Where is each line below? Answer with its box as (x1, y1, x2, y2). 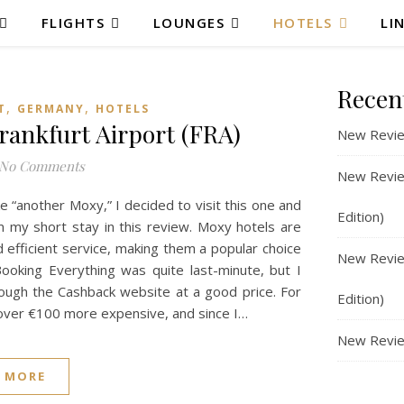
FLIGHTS (41, 14, 106, 32)
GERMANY (16, 101, 85, 116)
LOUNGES (152, 14, 225, 32)
